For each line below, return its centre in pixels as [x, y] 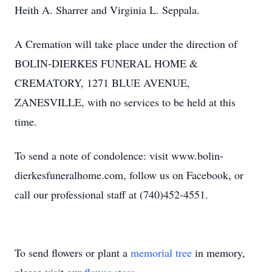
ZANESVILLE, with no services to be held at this [125, 102]
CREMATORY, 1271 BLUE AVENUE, [102, 83]
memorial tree [161, 253]
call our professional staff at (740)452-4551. [111, 194]
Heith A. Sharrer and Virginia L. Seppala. [107, 10]
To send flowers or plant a [73, 253]
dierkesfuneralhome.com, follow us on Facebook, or [129, 175]
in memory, [219, 253]
